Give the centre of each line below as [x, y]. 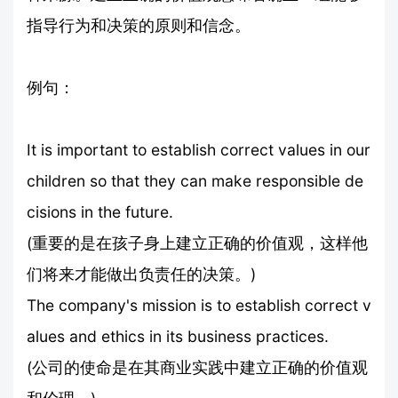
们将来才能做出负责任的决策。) [141, 274]
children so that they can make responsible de [195, 180]
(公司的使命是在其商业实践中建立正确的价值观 [197, 367]
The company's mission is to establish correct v [199, 305]
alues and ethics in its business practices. [178, 336]
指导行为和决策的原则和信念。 [139, 25]
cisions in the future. [100, 211]
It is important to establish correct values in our [199, 149]
